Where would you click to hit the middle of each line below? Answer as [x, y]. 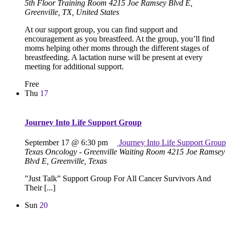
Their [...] [40, 188]
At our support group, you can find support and [101, 29]
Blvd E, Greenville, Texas [66, 161]
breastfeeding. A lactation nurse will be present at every [114, 57]
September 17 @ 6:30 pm [66, 143]
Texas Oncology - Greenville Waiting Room [96, 152]
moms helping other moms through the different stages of [117, 48]
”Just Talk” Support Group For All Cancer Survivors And [118, 179]
